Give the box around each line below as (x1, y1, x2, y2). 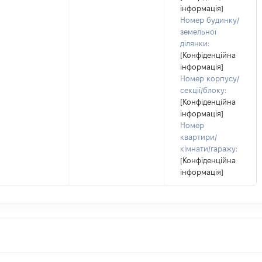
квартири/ (180, 133, 217, 141)
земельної (180, 27, 216, 36)
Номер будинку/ (180, 16, 239, 24)
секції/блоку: (180, 86, 226, 94)
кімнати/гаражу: (180, 144, 237, 153)
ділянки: (180, 39, 209, 47)
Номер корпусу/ (180, 74, 239, 82)
